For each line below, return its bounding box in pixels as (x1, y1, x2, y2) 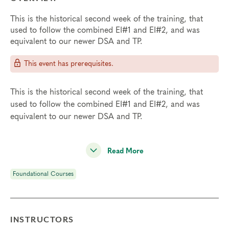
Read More (107, 148, 144, 155)
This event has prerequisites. (22, 60, 113, 67)
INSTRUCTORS (10, 215, 74, 224)
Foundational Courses (13, 171, 74, 177)
